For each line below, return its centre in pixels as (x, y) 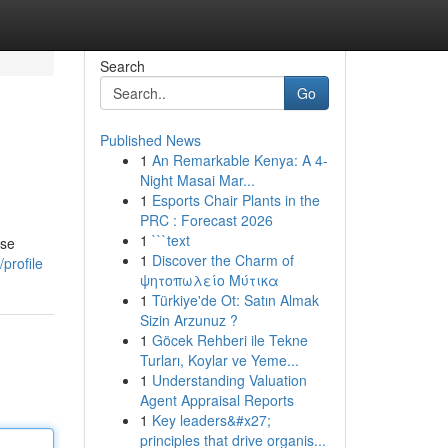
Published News (150, 140)
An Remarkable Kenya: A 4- (239, 160)
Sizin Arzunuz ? (188, 320)
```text (170, 240)
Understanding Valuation (229, 380)
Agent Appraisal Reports (216, 400)
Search (122, 66)
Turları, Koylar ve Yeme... (219, 360)
